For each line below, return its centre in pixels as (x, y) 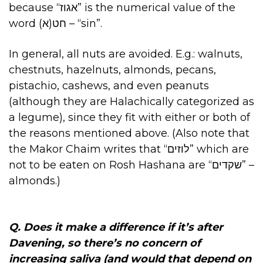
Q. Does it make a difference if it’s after (116, 227)
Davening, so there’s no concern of (105, 243)
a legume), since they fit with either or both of (129, 117)
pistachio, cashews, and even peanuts (109, 85)
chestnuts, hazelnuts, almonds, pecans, (112, 70)
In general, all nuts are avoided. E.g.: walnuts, (126, 54)
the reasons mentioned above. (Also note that (129, 133)
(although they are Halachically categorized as (131, 101)
